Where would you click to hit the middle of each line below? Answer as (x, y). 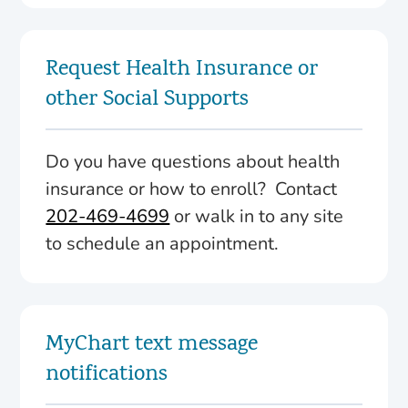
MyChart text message (152, 345)
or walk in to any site (257, 216)
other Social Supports (148, 100)
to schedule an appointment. (163, 243)
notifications (107, 375)
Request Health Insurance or (182, 70)
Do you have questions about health (193, 161)
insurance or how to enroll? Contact (192, 189)
